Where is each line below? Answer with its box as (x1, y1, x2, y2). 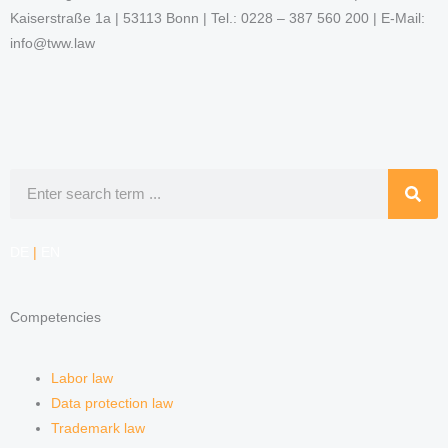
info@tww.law (10, 36, 95, 52)
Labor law (51, 370, 114, 386)
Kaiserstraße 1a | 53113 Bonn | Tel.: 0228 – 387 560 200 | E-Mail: (10, 11, 425, 27)
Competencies (10, 309, 101, 325)
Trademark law (51, 420, 146, 436)
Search (9, 172, 54, 188)
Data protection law (51, 395, 174, 411)
